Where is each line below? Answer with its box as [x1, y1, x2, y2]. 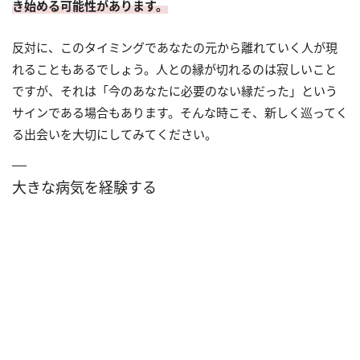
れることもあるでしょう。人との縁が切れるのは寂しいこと [12, 61, 337, 77]
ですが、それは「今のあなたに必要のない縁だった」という [12, 83, 337, 99]
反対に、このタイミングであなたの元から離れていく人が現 [12, 39, 337, 55]
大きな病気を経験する [12, 178, 157, 197]
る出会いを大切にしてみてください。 [12, 126, 217, 142]
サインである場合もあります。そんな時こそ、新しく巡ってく [12, 104, 348, 121]
